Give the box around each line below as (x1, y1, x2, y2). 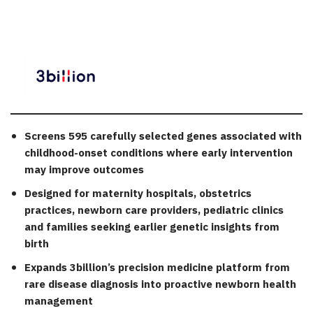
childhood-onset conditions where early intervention (24, 145, 293, 163)
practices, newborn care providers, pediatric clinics (24, 202, 284, 220)
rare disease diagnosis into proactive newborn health (24, 276, 296, 294)
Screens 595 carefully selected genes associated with (24, 128, 302, 146)
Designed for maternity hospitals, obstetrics (24, 185, 252, 203)
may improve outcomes (24, 161, 144, 180)
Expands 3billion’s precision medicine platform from (24, 259, 290, 277)
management (24, 293, 93, 311)
